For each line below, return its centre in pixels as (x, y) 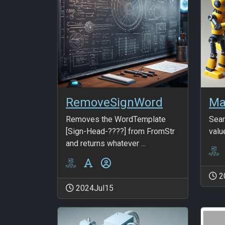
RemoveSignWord (114, 102)
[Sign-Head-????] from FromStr (120, 131)
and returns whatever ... (106, 143)
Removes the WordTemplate (116, 119)
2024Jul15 (94, 188)
